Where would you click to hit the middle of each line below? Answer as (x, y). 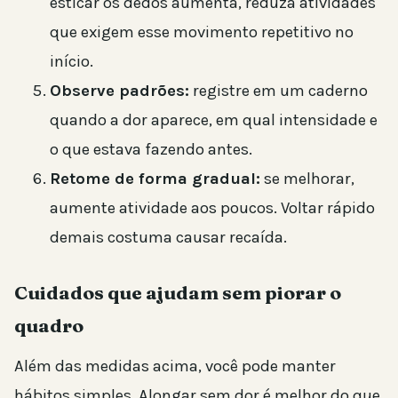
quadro (49, 326)
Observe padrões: (119, 91)
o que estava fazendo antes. (151, 150)
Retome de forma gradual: (155, 179)
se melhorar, (307, 179)
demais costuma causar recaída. (168, 238)
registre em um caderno (279, 91)
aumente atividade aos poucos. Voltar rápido (212, 208)
